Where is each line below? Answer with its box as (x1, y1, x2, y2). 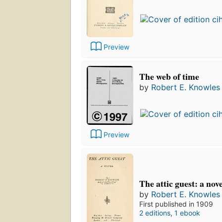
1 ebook (174, 208, 200, 217)
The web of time (139, 69, 199, 83)
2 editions (139, 208, 170, 217)
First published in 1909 (139, 199, 213, 208)
